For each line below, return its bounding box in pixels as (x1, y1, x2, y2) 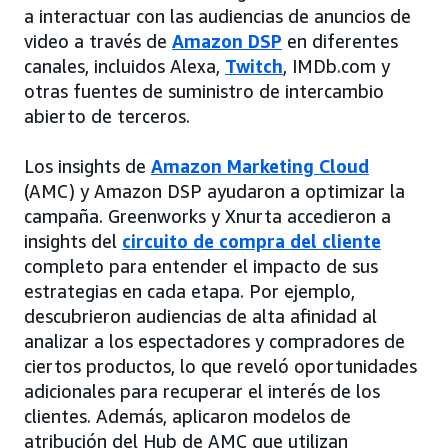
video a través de (24, 30, 172, 53)
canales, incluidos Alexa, (24, 55, 225, 78)
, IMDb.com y (283, 55, 390, 78)
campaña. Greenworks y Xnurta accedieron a (24, 205, 391, 228)
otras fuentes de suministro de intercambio (24, 80, 384, 103)
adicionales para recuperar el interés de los (24, 380, 380, 403)
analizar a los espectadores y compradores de (24, 330, 405, 353)
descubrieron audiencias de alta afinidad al (24, 305, 377, 328)
